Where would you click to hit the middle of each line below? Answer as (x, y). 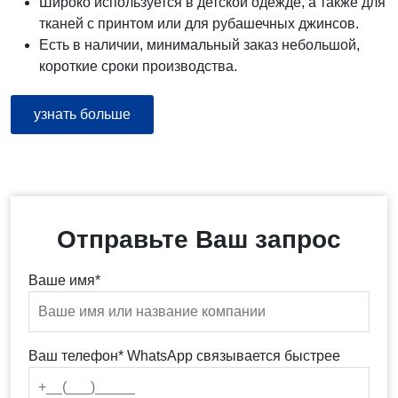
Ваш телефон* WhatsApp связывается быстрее (184, 356)
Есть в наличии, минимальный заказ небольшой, (199, 45)
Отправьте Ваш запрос (199, 239)
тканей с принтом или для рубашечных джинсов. (199, 24)
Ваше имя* (64, 280)
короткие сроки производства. (138, 66)
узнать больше (82, 114)
